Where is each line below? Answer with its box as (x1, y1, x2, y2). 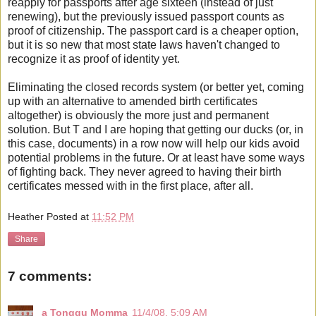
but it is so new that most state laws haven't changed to (8, 39, 280, 51)
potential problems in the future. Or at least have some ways (8, 152, 305, 164)
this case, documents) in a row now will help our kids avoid (8, 138, 300, 150)
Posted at (47, 210, 92, 222)
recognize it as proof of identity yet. (8, 53, 180, 66)
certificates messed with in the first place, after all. (8, 180, 253, 193)
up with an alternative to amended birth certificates (8, 95, 257, 108)
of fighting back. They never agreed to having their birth (8, 166, 281, 178)
